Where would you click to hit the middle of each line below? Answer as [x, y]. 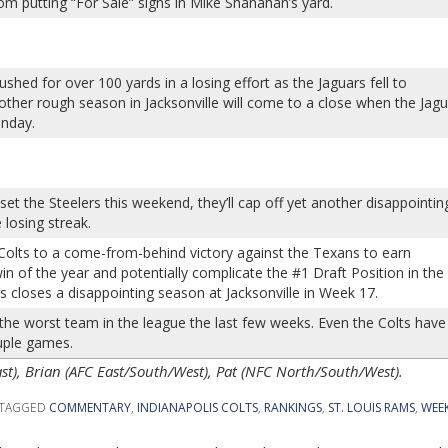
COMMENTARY [90, 407]
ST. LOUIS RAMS [371, 407]
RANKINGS [293, 407]
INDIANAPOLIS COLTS [197, 407]
